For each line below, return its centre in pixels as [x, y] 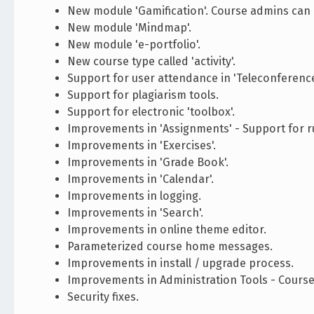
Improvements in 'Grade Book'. [148, 162]
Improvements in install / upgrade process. [181, 263]
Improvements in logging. [135, 196]
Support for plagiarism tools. [143, 95]
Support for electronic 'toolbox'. [151, 111]
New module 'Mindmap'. [130, 27]
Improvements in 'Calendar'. [141, 179]
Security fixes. [103, 296]
